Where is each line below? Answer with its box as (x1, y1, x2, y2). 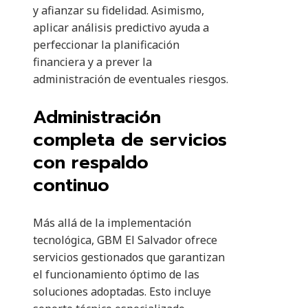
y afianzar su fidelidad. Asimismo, (33, 3, 204, 19)
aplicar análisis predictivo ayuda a (33, 20, 209, 36)
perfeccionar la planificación (33, 37, 179, 53)
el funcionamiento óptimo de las (33, 267, 199, 283)
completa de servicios (33, 126, 227, 154)
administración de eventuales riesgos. (33, 71, 228, 87)
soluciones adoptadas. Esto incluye (33, 284, 211, 300)
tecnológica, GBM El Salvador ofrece (33, 232, 217, 248)
